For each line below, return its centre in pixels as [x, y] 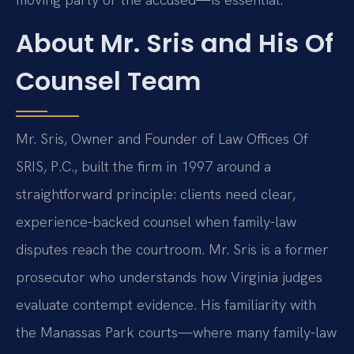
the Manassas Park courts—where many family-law [176, 333]
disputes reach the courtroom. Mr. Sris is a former [172, 250]
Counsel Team [108, 81]
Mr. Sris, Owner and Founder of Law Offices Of [162, 139]
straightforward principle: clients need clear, [156, 194]
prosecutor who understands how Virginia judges [169, 277]
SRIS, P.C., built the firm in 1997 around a [143, 167]
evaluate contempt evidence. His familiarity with [166, 305]
